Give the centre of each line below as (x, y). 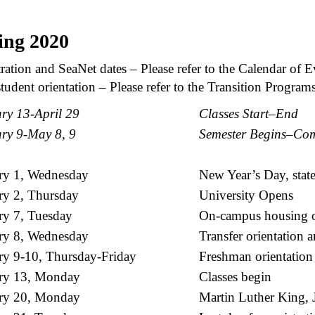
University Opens (246, 195)
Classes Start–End (249, 113)
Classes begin (235, 276)
